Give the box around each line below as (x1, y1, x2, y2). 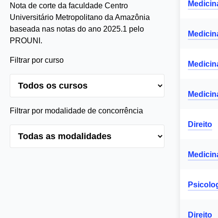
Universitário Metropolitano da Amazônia (10, 13, 150, 21)
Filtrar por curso (10, 56, 64, 64)
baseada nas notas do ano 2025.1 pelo (10, 25, 144, 33)
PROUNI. (10, 36, 42, 45)
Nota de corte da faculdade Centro (10, 1, 128, 10)
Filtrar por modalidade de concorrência (10, 107, 143, 115)
